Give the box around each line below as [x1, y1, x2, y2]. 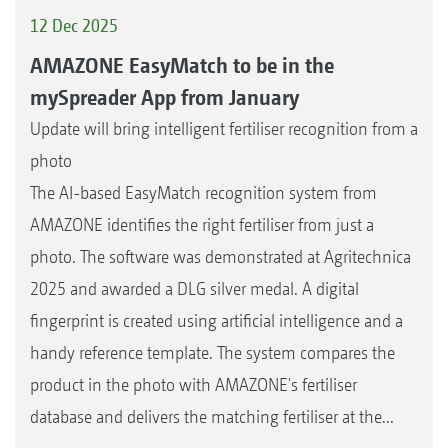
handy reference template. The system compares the [30, 341, 395, 363]
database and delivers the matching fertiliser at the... [30, 405, 394, 427]
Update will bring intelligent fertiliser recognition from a [30, 117, 418, 139]
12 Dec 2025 [30, 15, 118, 37]
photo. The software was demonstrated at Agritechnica [30, 245, 411, 267]
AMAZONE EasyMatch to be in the [30, 51, 334, 78]
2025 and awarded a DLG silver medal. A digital [30, 277, 359, 299]
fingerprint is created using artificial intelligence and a [30, 309, 403, 331]
